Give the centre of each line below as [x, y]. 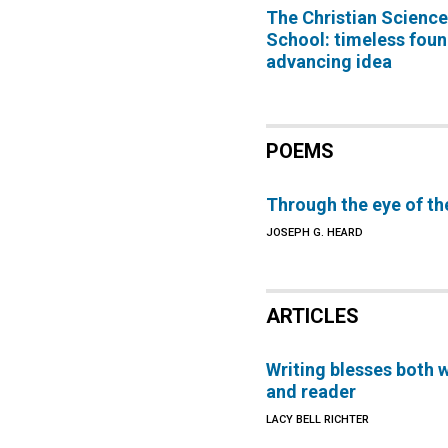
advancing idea [329, 61]
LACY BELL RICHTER [318, 419]
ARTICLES [313, 316]
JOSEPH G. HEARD [315, 232]
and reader [311, 391]
